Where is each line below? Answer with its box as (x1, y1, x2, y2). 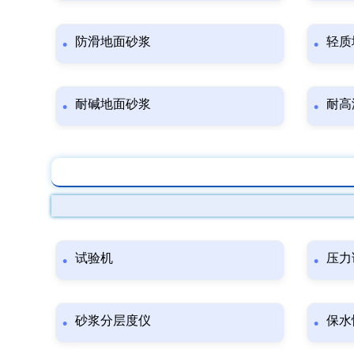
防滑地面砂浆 (75, 34, 151, 48)
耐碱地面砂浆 (75, 96, 151, 111)
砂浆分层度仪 (75, 313, 151, 327)
